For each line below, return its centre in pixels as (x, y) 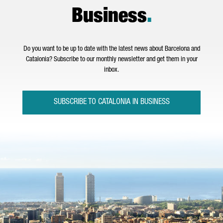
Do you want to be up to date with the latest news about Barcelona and (111, 49)
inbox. (111, 70)
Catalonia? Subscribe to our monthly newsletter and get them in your (111, 60)
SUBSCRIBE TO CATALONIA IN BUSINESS (111, 103)
